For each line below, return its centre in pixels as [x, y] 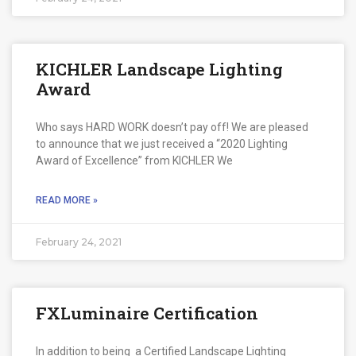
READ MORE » [67, 200]
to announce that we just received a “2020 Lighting [162, 143]
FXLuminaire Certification [147, 313]
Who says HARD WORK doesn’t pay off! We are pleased [172, 127]
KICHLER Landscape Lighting [159, 69]
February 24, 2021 [79, 242]
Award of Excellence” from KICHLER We [134, 160]
